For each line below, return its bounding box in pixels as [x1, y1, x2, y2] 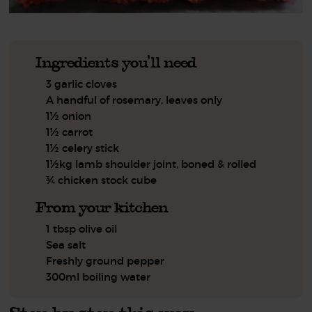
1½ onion [46, 109, 92, 123]
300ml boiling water [46, 270, 151, 283]
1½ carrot [46, 125, 93, 139]
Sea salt [46, 237, 86, 251]
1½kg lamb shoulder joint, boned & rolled [46, 157, 257, 171]
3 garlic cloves [46, 77, 118, 91]
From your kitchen [36, 196, 169, 217]
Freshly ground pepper [46, 253, 165, 267]
